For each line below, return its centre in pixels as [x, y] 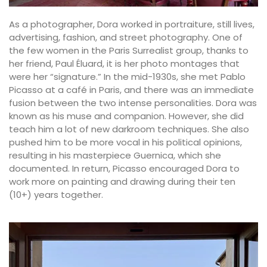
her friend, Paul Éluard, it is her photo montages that [124, 64]
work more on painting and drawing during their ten [122, 182]
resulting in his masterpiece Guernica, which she [115, 156]
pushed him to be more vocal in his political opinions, [125, 142]
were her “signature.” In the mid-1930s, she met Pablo [127, 77]
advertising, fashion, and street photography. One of [126, 38]
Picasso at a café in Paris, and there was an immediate [131, 90]
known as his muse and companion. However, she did [126, 116]
